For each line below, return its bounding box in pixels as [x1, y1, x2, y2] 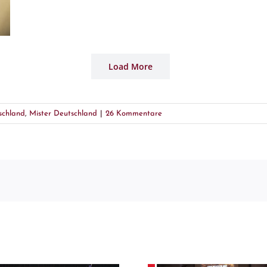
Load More [108, 61, 153, 73]
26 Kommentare [105, 110, 162, 118]
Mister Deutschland [29, 110, 97, 118]
